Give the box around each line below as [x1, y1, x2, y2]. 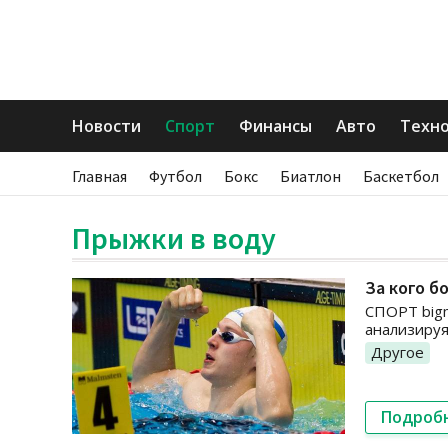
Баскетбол [363, 166, 439, 186]
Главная [72, 166, 127, 186]
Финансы [239, 115, 312, 137]
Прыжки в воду [72, 219, 276, 257]
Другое [371, 342, 424, 362]
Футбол [149, 166, 202, 186]
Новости [72, 115, 141, 137]
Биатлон [280, 166, 341, 186]
